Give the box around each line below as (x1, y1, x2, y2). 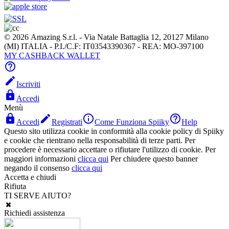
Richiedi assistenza (4, 208, 65, 217)
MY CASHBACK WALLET (4, 51, 100, 60)
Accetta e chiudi (4, 172, 56, 181)
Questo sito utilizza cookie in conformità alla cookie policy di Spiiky (4, 126, 224, 135)
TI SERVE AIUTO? (4, 191, 71, 200)
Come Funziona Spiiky (95, 117, 169, 126)
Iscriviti (16, 79, 40, 88)
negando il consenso (4, 163, 70, 172)
